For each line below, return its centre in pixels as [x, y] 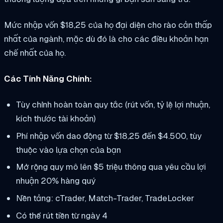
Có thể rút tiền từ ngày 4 [61, 215]
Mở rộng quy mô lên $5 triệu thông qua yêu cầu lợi [111, 167]
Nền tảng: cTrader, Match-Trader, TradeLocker [105, 198]
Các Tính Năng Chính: [48, 78]
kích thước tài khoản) [56, 118]
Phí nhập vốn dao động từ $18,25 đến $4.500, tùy [109, 136]
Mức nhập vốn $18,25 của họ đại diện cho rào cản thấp [108, 25]
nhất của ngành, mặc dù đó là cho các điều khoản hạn [106, 39]
